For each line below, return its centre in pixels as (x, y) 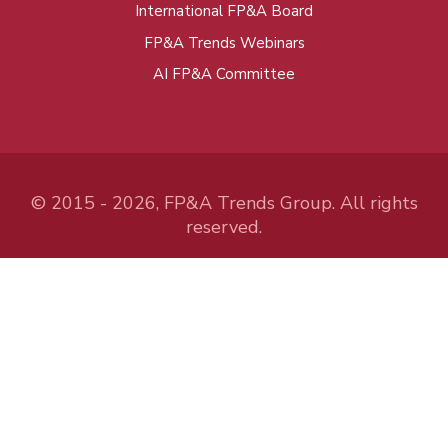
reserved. (224, 227)
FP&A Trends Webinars (224, 42)
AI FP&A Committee (224, 73)
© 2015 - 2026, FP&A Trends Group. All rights (224, 203)
